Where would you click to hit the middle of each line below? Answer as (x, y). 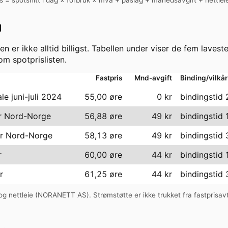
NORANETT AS (62, 195)
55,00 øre (103, 96)
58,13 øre (103, 135)
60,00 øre (103, 154)
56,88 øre (103, 116)
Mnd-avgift (153, 78)
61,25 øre (103, 174)
